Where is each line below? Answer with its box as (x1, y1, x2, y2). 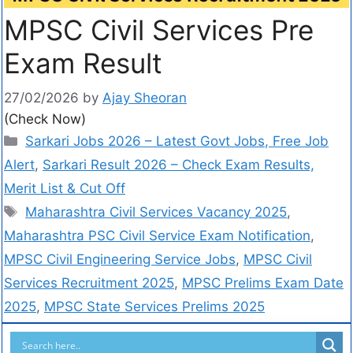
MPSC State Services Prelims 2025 (44, 299, 265, 315)
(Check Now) (4, 111, 86, 128)
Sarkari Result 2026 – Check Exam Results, (43, 157, 314, 173)
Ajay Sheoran (102, 90, 187, 106)
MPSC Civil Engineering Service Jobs (4, 251, 236, 268)
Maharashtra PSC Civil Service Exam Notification (4, 228, 310, 244)
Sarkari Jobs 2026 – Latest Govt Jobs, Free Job (25, 133, 329, 150)
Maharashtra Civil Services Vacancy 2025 (25, 204, 288, 221)
